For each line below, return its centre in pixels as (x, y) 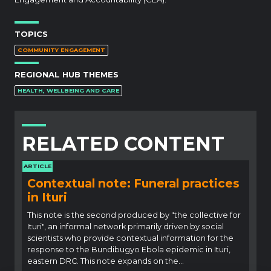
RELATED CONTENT (123, 143)
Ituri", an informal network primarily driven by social (126, 226)
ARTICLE (38, 166)
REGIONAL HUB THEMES (67, 74)
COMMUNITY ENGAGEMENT (61, 50)
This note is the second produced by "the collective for (134, 215)
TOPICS (31, 34)
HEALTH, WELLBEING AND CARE (68, 90)
